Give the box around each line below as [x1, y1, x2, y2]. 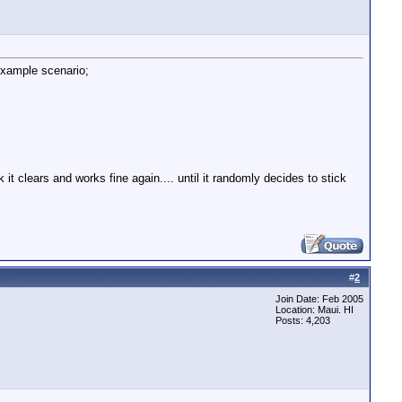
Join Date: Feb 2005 [275, 293, 363, 304]
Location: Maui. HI [275, 304, 354, 315]
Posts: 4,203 [275, 315, 330, 326]
